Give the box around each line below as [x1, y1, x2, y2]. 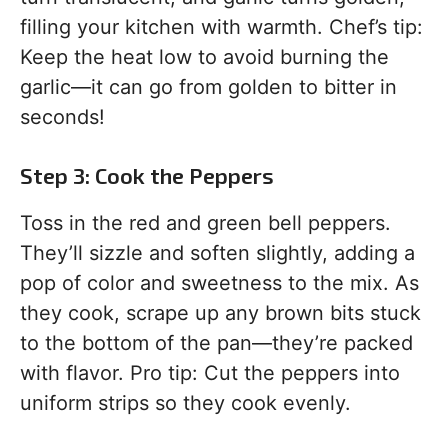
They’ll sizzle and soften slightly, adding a [20, 241, 415, 266]
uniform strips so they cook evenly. [20, 391, 351, 416]
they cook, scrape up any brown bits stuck [20, 301, 421, 326]
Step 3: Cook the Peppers [20, 162, 274, 189]
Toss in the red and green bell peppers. [20, 211, 391, 236]
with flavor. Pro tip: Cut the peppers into [20, 361, 400, 386]
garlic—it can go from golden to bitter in [20, 75, 397, 100]
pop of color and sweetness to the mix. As [20, 271, 419, 296]
